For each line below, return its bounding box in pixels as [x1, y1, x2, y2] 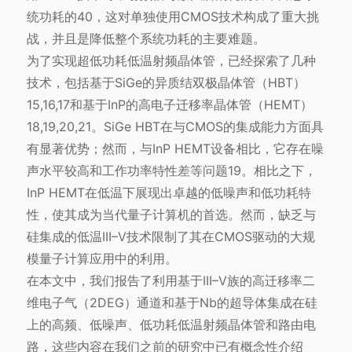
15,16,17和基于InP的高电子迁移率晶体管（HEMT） [26, 97, 313, 113]
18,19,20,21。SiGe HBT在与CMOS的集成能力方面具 [26, 119, 324, 135]
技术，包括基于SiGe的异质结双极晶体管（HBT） [26, 75, 306, 91]
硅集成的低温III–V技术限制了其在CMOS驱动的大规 [26, 229, 315, 245]
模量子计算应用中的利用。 [26, 251, 178, 267]
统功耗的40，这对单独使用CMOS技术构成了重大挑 [26, 9, 319, 25]
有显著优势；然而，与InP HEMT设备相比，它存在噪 [26, 141, 324, 157]
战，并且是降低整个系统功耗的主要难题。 [26, 31, 266, 47]
